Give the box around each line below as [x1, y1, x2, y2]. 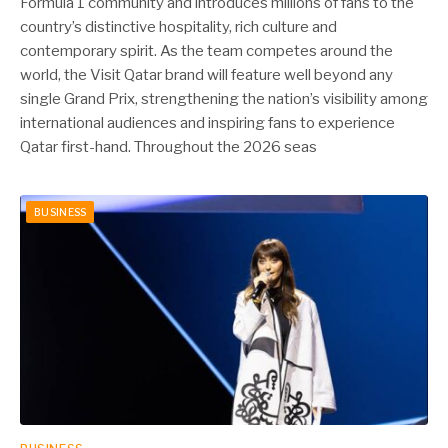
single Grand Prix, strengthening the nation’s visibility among [20, 90, 428, 108]
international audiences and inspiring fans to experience [20, 114, 395, 132]
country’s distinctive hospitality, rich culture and [20, 18, 337, 36]
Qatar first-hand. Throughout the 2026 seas [20, 138, 317, 156]
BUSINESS [34, 206, 87, 218]
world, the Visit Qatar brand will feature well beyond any [20, 66, 393, 84]
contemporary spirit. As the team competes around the [20, 42, 393, 60]
